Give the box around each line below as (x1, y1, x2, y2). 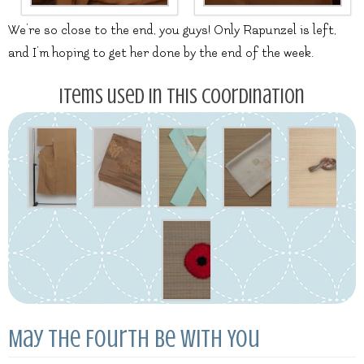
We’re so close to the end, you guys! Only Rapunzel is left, (8, 22, 336, 37)
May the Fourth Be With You (8, 324, 260, 353)
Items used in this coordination (59, 84, 305, 108)
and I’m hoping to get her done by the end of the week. (8, 45, 314, 60)
